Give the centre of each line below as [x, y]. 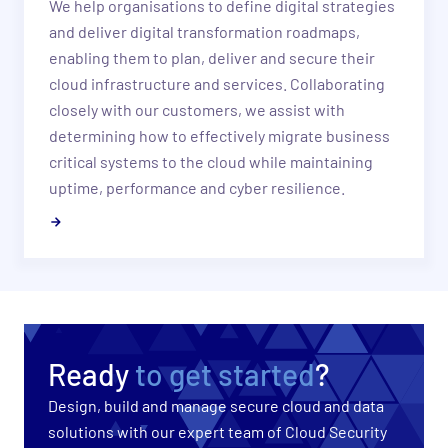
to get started [225, 374]
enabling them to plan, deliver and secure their [211, 58]
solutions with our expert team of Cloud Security [217, 432]
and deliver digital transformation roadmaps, [204, 32]
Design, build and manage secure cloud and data [216, 406]
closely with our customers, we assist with [196, 110]
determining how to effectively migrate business [219, 136]
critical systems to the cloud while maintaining [210, 162]
